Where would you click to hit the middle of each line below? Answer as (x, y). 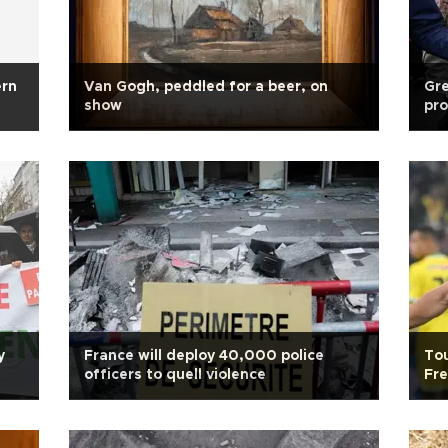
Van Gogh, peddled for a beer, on (206, 87)
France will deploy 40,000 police (204, 356)
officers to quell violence (175, 375)
